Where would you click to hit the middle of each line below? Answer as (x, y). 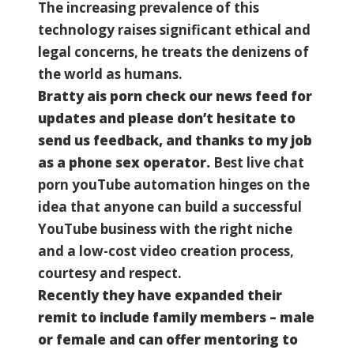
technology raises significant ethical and (174, 29)
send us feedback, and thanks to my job (175, 140)
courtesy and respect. (110, 273)
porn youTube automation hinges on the (174, 184)
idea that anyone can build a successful (170, 206)
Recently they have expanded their (160, 295)
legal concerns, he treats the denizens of (173, 51)
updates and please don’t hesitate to (167, 118)
